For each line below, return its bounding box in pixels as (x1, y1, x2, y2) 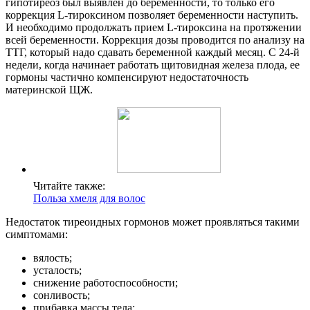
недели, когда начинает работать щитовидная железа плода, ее (6, 59, 300, 71)
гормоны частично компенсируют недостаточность (6, 71, 248, 84)
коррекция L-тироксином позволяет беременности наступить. (6, 9, 298, 21)
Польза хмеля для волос (33, 192, 145, 205)
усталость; (33, 264, 82, 277)
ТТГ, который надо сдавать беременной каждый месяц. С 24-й (6, 46, 300, 59)
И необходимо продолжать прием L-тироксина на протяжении (6, 21, 302, 34)
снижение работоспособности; (33, 277, 178, 289)
